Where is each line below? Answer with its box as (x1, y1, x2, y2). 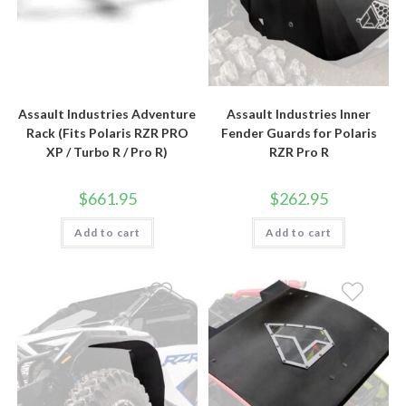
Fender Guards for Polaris (220, 124, 377, 140)
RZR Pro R (268, 143, 329, 159)
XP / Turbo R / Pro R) (46, 143, 169, 159)
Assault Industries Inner (227, 105, 372, 121)
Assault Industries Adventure (18, 105, 197, 121)
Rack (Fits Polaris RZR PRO (25, 124, 188, 140)
